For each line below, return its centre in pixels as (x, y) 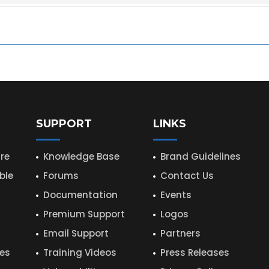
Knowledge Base (81, 156)
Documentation (80, 195)
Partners (180, 233)
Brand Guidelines (200, 156)
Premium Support (84, 214)
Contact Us (187, 175)
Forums (61, 175)
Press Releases (195, 252)
